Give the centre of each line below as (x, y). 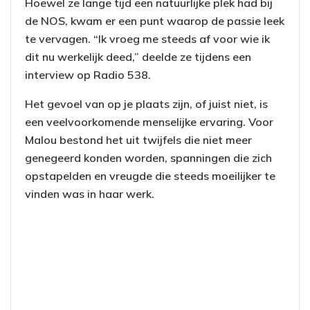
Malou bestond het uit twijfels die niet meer (138, 140)
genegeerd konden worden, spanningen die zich (148, 158)
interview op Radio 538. (88, 75)
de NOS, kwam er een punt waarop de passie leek (155, 21)
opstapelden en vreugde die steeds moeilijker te (150, 176)
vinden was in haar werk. (90, 194)
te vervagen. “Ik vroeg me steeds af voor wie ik (147, 39)
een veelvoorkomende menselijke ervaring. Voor (149, 122)
